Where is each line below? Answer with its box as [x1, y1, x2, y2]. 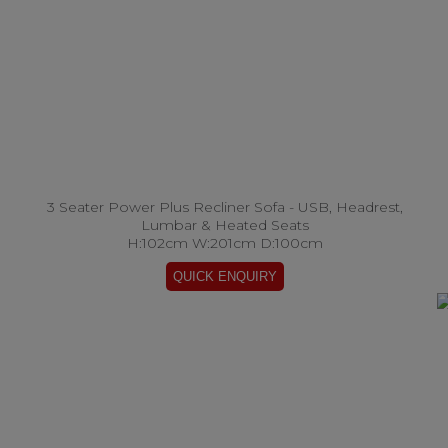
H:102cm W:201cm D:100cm [126, 234, 323, 252]
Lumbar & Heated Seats [140, 216, 309, 234]
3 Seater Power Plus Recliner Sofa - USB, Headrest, [46, 198, 403, 216]
